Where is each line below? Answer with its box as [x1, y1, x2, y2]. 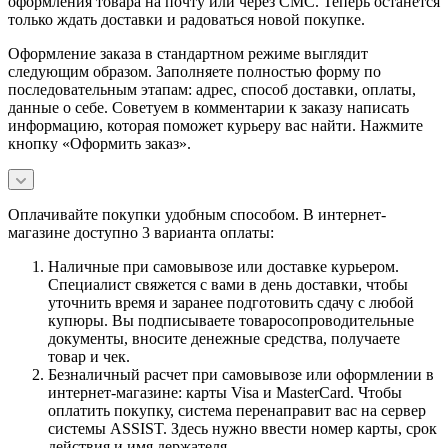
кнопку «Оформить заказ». [8, 134, 191, 152]
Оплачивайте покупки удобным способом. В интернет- [8, 205, 386, 223]
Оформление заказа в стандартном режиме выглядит [8, 44, 368, 62]
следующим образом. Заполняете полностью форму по [8, 62, 381, 80]
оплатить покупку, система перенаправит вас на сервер [48, 401, 426, 419]
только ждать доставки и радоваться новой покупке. [8, 10, 365, 28]
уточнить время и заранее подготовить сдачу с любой [48, 293, 414, 311]
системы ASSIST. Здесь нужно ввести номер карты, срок [48, 419, 437, 437]
